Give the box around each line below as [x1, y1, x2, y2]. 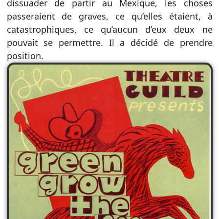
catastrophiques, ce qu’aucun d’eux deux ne [6, 23, 213, 36]
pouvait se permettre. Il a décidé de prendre [6, 37, 213, 49]
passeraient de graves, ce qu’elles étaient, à [6, 10, 213, 22]
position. [6, 50, 44, 62]
